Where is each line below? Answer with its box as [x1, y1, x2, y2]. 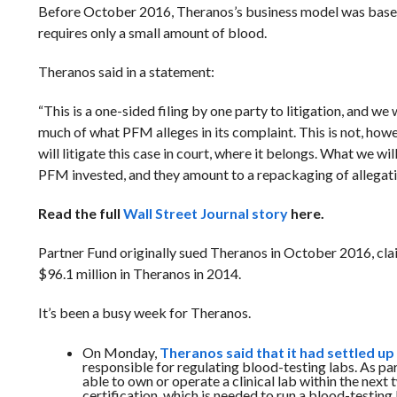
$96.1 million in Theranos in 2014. [37, 265, 241, 282]
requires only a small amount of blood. [37, 24, 267, 41]
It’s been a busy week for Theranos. [37, 304, 251, 321]
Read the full [37, 205, 123, 222]
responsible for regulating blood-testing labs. [82, 358, 360, 375]
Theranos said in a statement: [37, 63, 214, 80]
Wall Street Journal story [122, 205, 288, 222]
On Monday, [82, 344, 160, 361]
